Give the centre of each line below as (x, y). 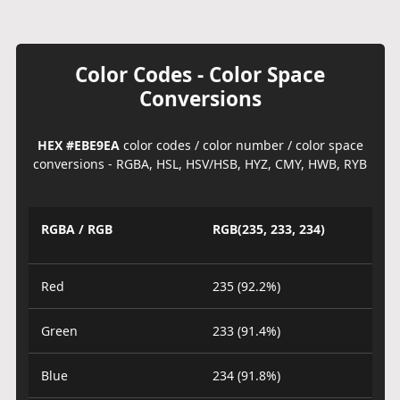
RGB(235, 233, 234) (269, 229)
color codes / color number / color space (241, 145)
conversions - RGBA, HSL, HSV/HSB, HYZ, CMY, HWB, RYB (200, 163)
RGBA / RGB (76, 229)
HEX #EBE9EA (78, 145)
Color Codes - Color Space (200, 74)
